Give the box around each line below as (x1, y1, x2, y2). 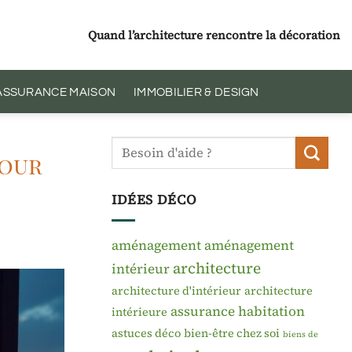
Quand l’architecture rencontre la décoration (88, 26, 340, 43)
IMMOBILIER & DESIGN (134, 85, 259, 98)
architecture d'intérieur (112, 282, 241, 299)
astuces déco (112, 324, 181, 341)
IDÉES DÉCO (112, 189, 197, 209)
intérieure (112, 303, 167, 320)
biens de (283, 328, 318, 340)
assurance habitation (170, 301, 305, 321)
